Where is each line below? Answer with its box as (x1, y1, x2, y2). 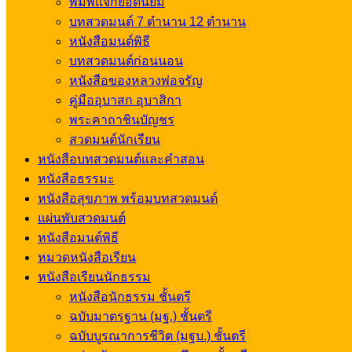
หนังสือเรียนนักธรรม (38, 270, 151, 284)
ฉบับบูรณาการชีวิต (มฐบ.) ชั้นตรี (69, 329, 246, 343)
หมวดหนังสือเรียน (38, 251, 136, 264)
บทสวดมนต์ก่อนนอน (69, 54, 183, 68)
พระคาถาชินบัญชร (69, 113, 174, 126)
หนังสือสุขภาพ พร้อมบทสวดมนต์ (38, 192, 218, 205)
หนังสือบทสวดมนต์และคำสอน (38, 152, 204, 166)
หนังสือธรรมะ (38, 172, 115, 185)
